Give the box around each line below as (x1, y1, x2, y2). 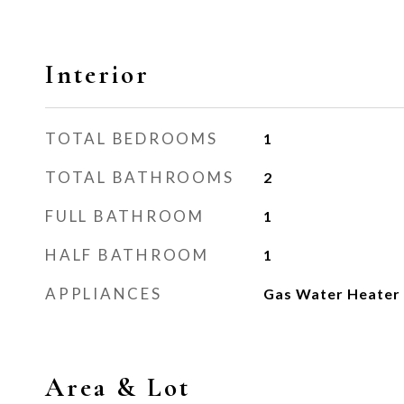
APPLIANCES (45, 284, 162, 303)
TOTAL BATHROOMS (45, 168, 234, 187)
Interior (45, 59, 150, 90)
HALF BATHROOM (45, 245, 209, 264)
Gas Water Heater (262, 285, 400, 302)
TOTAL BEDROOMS (45, 129, 218, 148)
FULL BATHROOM (45, 207, 205, 225)
